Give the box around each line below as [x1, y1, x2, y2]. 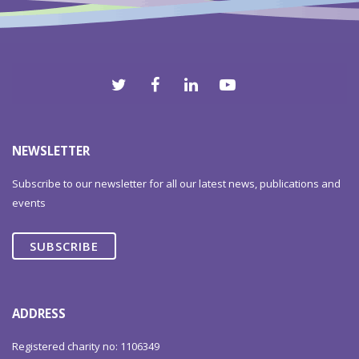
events [12, 196, 46, 211]
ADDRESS [12, 305, 67, 321]
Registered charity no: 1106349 [12, 338, 160, 353]
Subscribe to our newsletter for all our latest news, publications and [12, 176, 341, 192]
